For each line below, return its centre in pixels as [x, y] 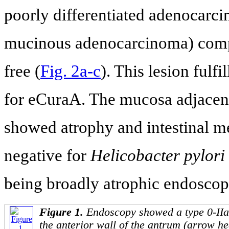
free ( [22, 71]
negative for [47, 155]
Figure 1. [63, 212]
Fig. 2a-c [71, 71]
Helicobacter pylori [158, 155]
